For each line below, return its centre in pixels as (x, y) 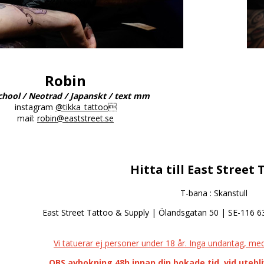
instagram (35, 107)
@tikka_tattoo (82, 107)
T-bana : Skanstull (215, 193)
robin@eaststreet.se (75, 118)
